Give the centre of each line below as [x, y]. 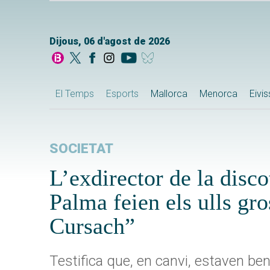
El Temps [75, 94]
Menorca [218, 94]
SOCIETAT [81, 149]
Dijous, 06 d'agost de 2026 [110, 42]
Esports [122, 94]
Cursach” [92, 226]
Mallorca [169, 94]
